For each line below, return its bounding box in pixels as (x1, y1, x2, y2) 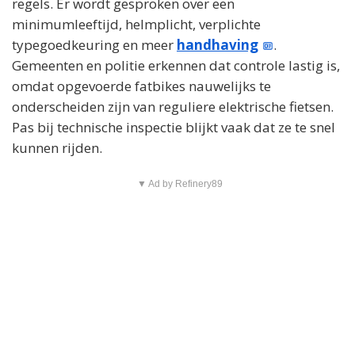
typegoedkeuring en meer (12, 36, 177, 55)
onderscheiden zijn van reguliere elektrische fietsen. (12, 97, 334, 116)
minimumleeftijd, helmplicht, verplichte (12, 15, 261, 34)
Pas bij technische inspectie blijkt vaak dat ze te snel (12, 118, 335, 137)
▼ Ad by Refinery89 (136, 178, 223, 190)
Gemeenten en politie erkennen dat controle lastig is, (12, 56, 340, 75)
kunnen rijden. (12, 139, 102, 158)
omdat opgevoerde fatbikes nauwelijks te (12, 77, 271, 96)
